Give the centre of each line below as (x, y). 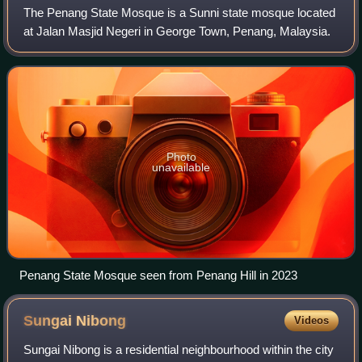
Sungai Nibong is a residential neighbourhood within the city (179, 350)
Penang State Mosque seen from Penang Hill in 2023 (158, 276)
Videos (311, 321)
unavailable (181, 167)
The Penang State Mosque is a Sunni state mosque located (180, 12)
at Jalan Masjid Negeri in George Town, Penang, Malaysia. (177, 31)
